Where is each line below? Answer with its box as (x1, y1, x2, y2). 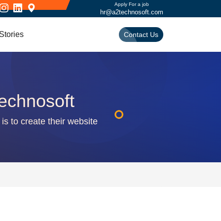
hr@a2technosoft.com (100, 8, 163, 16)
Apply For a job (114, 1, 149, 7)
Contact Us (124, 31, 158, 38)
